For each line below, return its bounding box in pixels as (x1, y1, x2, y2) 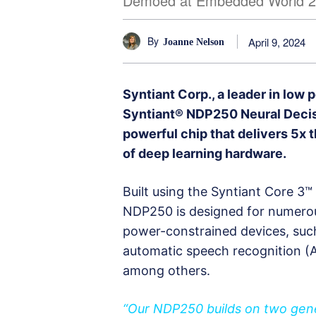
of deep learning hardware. (123, 146, 286, 162)
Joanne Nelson (163, 36, 224, 47)
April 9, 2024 (248, 34, 305, 49)
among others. (123, 263, 210, 279)
